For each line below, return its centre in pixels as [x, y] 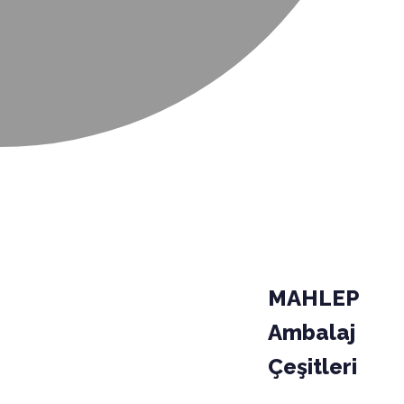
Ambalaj [312, 333]
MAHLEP [313, 298]
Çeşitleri [313, 367]
